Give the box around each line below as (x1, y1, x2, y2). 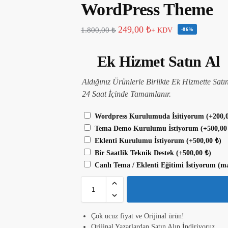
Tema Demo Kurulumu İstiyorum (92, 125, 201, 133)
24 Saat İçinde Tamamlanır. (81, 89, 171, 98)
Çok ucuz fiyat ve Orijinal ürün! (91, 212, 184, 220)
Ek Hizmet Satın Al (97, 52, 220, 70)
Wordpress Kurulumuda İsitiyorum (92, 112, 206, 121)
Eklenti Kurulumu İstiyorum (92, 137, 186, 145)
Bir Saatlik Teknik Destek (92, 149, 176, 157)
